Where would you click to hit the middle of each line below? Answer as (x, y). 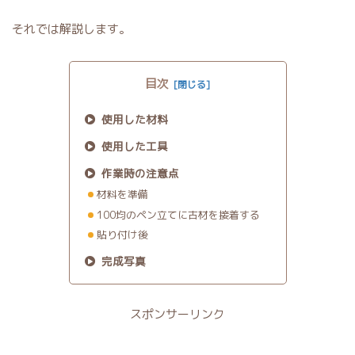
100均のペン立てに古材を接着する (178, 214)
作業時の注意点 (141, 174)
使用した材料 (135, 120)
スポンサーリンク (177, 315)
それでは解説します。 (71, 29)
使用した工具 (135, 147)
